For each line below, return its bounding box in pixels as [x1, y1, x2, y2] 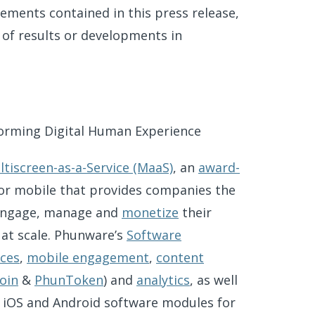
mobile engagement [27, 249, 149, 266]
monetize [122, 204, 179, 221]
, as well [190, 271, 238, 288]
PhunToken [34, 271, 103, 288]
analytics [136, 271, 190, 288]
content [156, 249, 204, 266]
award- [198, 159, 240, 176]
